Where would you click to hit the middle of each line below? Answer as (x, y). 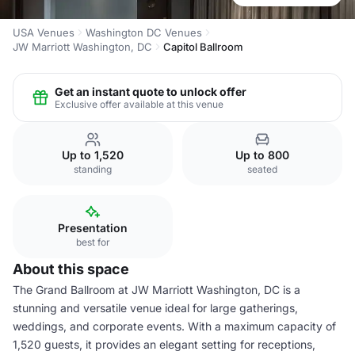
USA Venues (44, 32)
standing (93, 169)
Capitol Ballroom (203, 47)
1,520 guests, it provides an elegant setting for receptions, (164, 344)
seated (262, 169)
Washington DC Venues (144, 32)
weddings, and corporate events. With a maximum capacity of (174, 326)
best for (93, 242)
